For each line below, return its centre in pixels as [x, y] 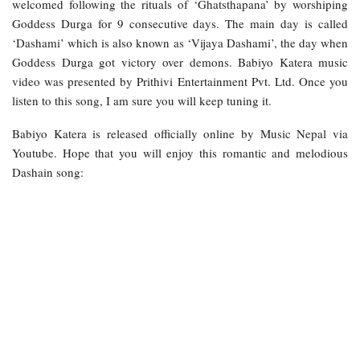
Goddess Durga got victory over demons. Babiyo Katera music [180, 61]
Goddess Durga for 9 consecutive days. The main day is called [180, 23]
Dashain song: [48, 172]
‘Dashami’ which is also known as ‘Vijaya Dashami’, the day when [180, 42]
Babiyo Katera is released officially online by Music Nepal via [180, 133]
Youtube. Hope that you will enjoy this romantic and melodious [180, 152]
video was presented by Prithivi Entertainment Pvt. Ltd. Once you [180, 81]
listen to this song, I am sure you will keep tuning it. [142, 100]
